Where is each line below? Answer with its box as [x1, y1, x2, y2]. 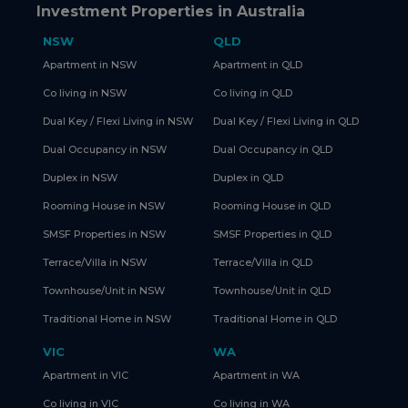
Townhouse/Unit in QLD [213, 283, 331, 297]
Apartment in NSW [43, 57, 137, 71]
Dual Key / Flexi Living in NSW [43, 114, 193, 127]
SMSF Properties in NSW [43, 227, 166, 240]
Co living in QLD [213, 86, 292, 99]
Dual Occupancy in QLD [213, 142, 332, 156]
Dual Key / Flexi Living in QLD [213, 114, 359, 127]
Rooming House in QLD [213, 199, 331, 212]
